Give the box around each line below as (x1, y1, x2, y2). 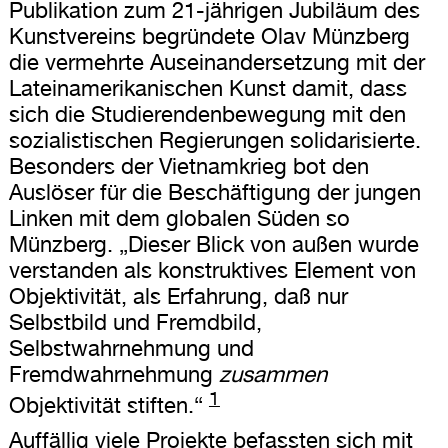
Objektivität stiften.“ (8, 392, 203, 419)
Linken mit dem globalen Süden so (8, 204, 350, 231)
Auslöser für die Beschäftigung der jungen (8, 178, 421, 205)
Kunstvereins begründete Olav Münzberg (8, 22, 410, 49)
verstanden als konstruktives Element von (8, 256, 416, 283)
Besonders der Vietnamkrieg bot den (8, 152, 369, 179)
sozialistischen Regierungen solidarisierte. (8, 126, 421, 153)
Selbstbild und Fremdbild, (8, 308, 262, 335)
